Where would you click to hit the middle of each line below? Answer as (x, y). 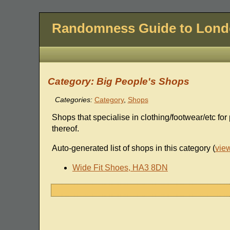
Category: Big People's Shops (118, 82)
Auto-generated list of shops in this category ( (133, 148)
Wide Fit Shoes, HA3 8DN (120, 168)
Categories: (73, 100)
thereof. (65, 129)
